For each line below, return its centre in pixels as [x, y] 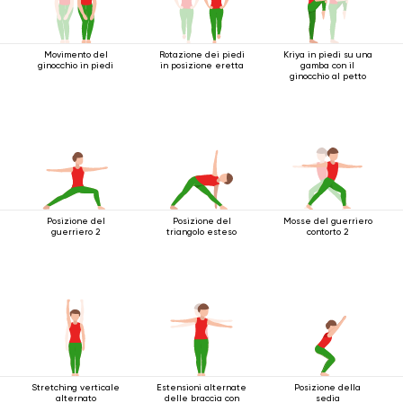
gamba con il [327, 65]
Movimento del [76, 54]
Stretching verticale [76, 387]
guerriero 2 [76, 232]
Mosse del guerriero [327, 221]
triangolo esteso [201, 232]
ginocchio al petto [327, 76]
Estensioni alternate [201, 387]
